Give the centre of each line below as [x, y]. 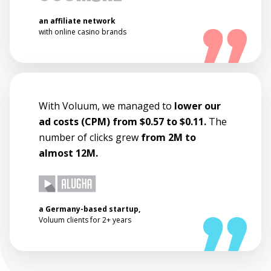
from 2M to [168, 138]
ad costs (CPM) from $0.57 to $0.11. [122, 122]
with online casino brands [83, 32]
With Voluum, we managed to [106, 106]
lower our [198, 106]
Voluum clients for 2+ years [85, 220]
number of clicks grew [90, 138]
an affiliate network [77, 21]
